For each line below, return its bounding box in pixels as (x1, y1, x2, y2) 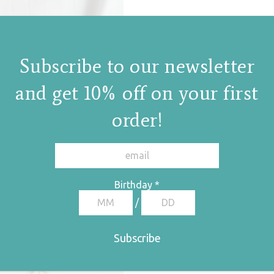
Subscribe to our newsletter (19, 54, 255, 78)
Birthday (114, 179, 155, 190)
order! (112, 108, 163, 131)
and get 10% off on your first (15, 81, 259, 105)
